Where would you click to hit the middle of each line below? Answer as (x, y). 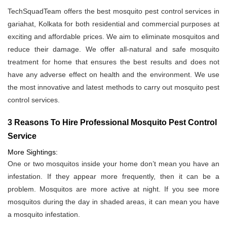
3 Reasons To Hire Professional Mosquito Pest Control (112, 123)
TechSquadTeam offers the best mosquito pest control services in (113, 11)
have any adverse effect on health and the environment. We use (113, 75)
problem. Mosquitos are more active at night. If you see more (113, 189)
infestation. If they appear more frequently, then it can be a (113, 177)
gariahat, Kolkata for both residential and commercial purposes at (113, 24)
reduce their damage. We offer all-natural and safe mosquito (113, 49)
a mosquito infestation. (44, 215)
